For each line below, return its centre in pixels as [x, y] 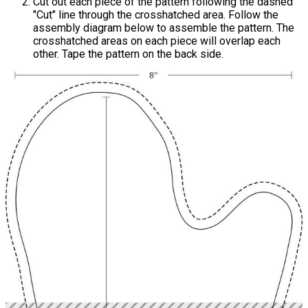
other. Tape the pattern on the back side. [128, 54]
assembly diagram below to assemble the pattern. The [164, 27]
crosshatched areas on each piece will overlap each [157, 41]
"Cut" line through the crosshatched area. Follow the [156, 14]
